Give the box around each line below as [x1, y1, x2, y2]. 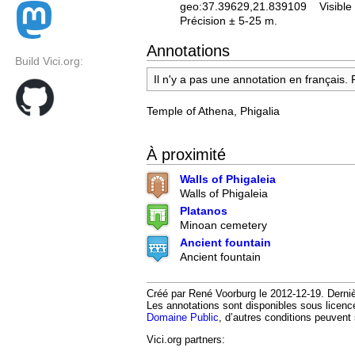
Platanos [180, 204, 227, 218]
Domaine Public [147, 311, 219, 324]
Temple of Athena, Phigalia [147, 104, 280, 117]
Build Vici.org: [15, 55, 83, 68]
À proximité [147, 146, 226, 164]
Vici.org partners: [147, 334, 225, 346]
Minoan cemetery [180, 219, 267, 232]
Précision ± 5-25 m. [180, 14, 277, 27]
